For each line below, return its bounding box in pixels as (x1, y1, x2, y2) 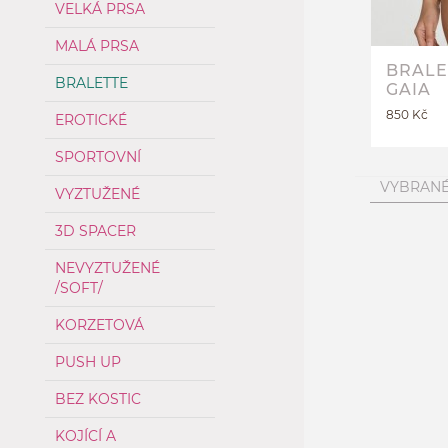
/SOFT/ (55, 279, 103, 297)
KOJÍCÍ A (55, 427, 116, 445)
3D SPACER (55, 222, 136, 240)
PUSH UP (55, 353, 121, 371)
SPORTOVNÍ (55, 148, 141, 166)
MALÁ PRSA (55, 37, 139, 55)
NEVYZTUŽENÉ (55, 259, 160, 277)
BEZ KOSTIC (55, 390, 141, 408)
